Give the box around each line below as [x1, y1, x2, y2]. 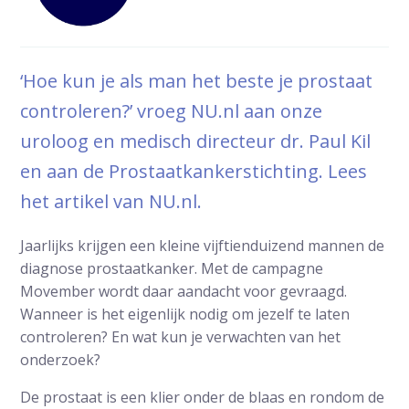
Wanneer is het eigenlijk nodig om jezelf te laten [20, 303, 351, 324]
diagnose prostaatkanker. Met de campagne [20, 257, 324, 278]
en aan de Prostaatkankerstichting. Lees [20, 158, 368, 184]
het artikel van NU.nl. [20, 188, 203, 214]
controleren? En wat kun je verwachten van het [20, 326, 341, 347]
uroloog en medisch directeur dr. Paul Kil [20, 128, 372, 153]
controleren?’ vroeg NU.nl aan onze [20, 98, 323, 123]
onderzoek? [20, 349, 101, 370]
